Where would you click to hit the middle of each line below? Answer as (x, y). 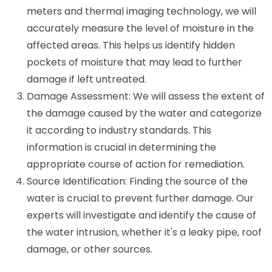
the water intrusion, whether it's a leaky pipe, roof (144, 232)
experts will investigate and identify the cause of (141, 215)
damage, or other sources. (90, 249)
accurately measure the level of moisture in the (140, 28)
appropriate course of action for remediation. (136, 164)
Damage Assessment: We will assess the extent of (146, 96)
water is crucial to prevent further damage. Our (140, 198)
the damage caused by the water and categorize (144, 113)
